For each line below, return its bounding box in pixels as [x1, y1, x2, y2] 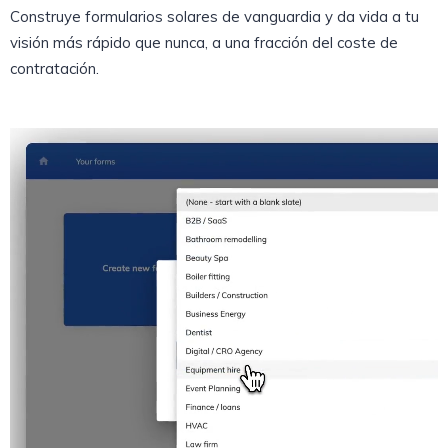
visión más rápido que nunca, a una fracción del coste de [10, 33, 398, 53]
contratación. [10, 59, 99, 79]
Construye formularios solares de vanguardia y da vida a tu [10, 7, 419, 27]
